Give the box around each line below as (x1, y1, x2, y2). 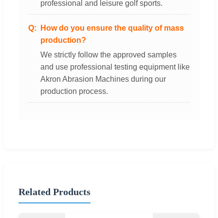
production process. (40, 87, 108, 96)
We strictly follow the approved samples (40, 51, 177, 59)
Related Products (18, 186, 91, 197)
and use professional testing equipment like (40, 63, 190, 72)
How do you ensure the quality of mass (40, 24, 184, 33)
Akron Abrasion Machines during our (40, 75, 166, 84)
